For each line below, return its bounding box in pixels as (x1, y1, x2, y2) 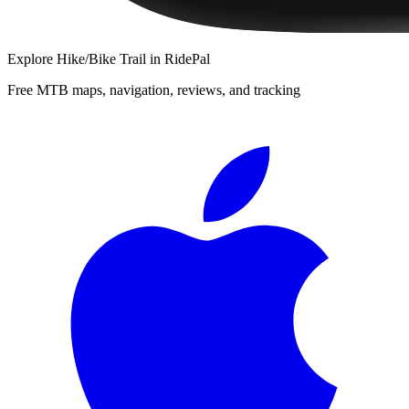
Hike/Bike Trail (57, 50, 146, 67)
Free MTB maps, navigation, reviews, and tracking (7, 81, 300, 98)
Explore (7, 50, 57, 67)
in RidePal (146, 50, 210, 67)
